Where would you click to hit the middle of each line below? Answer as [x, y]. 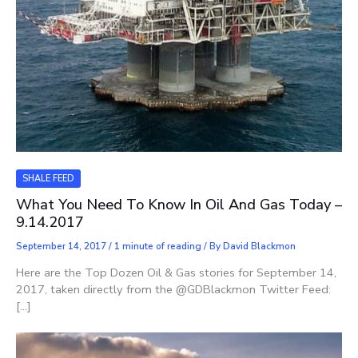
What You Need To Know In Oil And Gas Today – [179, 204]
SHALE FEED [48, 178]
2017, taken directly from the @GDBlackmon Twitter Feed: [173, 289]
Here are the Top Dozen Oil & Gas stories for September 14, [176, 272]
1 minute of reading [158, 246]
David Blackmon [259, 246]
